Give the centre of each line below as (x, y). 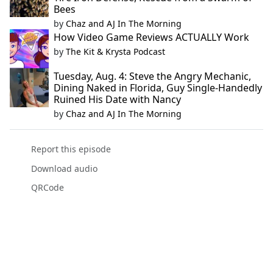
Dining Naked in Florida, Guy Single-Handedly (158, 88)
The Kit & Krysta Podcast (115, 52)
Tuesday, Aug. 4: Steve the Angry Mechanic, (152, 76)
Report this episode (71, 149)
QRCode (47, 187)
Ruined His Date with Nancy (117, 100)
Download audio (64, 168)
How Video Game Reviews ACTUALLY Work (151, 37)
